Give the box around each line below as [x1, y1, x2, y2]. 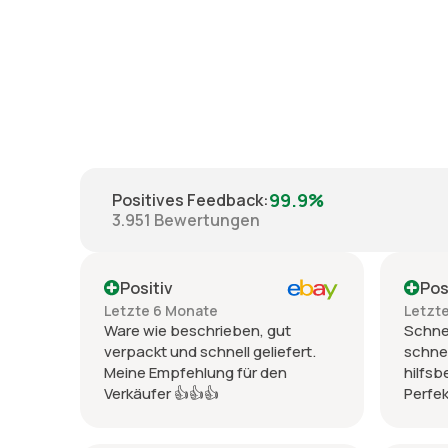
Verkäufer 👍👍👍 [104, 382, 219, 404]
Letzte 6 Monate [104, 300, 218, 320]
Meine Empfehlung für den [104, 361, 287, 383]
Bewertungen [154, 209, 260, 232]
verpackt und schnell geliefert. [104, 340, 316, 362]
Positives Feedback [112, 189, 263, 212]
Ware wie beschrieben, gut [104, 319, 291, 341]
